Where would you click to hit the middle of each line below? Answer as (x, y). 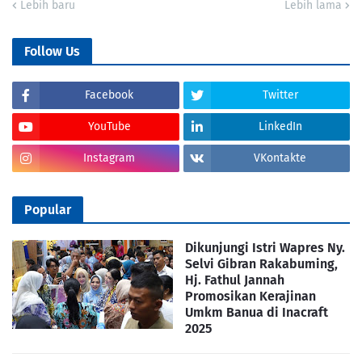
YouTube (109, 127)
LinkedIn (280, 127)
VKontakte (280, 158)
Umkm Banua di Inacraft (257, 313)
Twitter (280, 95)
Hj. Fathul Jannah (235, 280)
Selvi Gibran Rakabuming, (261, 264)
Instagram (109, 158)
